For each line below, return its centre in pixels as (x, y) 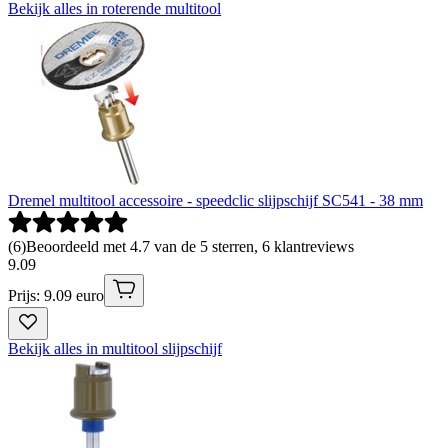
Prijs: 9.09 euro (56, 295)
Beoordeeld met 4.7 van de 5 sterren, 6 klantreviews (190, 246)
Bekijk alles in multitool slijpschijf (115, 348)
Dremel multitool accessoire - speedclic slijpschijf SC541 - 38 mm (215, 200)
